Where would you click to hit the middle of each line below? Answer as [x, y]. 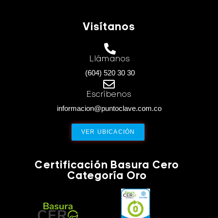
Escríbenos [109, 94]
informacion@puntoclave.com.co [109, 108]
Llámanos [110, 59]
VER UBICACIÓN [108, 132]
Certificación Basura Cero [107, 165]
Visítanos [109, 27]
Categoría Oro [107, 176]
